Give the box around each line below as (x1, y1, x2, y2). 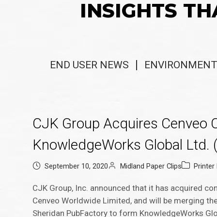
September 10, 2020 (45, 162, 108, 171)
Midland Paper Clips (120, 162, 182, 171)
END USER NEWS (50, 59, 129, 71)
